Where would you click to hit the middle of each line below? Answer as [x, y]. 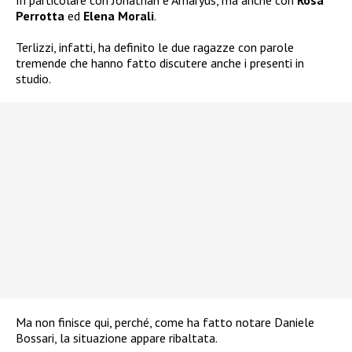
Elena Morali [119, 16]
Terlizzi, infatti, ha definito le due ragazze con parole [155, 48]
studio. [33, 79]
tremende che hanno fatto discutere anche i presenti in [160, 63]
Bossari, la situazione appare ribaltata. [117, 338]
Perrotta [42, 16]
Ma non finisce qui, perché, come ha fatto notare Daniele [165, 323]
